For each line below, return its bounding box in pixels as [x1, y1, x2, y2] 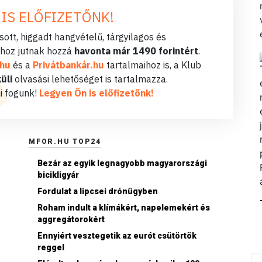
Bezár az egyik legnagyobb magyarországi [37, 158, 207, 168]
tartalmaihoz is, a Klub [104, 58, 201, 71]
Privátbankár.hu [32, 58, 104, 71]
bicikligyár [37, 170, 79, 180]
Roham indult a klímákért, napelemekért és [37, 202, 210, 212]
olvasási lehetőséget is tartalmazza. [12, 73, 168, 85]
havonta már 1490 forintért [74, 44, 198, 57]
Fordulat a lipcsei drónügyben [37, 186, 158, 196]
